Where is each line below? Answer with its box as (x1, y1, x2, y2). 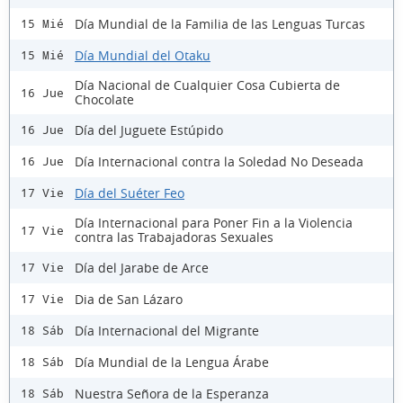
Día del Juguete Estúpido (75, 121, 223, 139)
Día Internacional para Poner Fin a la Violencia (75, 214, 353, 232)
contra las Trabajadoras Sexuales (75, 228, 273, 246)
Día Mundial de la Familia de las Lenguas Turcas (75, 14, 365, 32)
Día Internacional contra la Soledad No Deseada (75, 152, 363, 170)
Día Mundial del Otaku (75, 46, 210, 64)
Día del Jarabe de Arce (75, 258, 209, 276)
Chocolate (75, 91, 134, 109)
